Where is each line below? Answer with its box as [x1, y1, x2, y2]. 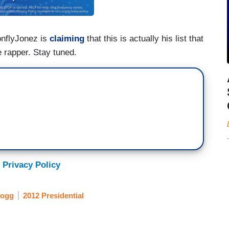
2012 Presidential [23, 191, 84, 200]
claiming [50, 33, 84, 43]
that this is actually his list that [84, 33, 203, 43]
